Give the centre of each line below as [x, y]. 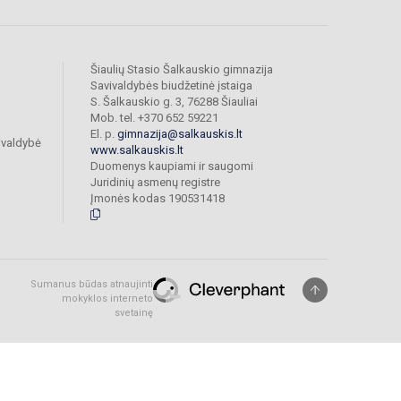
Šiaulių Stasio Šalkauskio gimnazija [182, 70]
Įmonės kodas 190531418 [158, 199]
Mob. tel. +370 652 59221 [154, 118]
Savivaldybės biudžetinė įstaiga [171, 86]
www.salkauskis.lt [137, 150]
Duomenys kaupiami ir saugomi [172, 166]
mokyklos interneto [107, 299]
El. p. [104, 134]
